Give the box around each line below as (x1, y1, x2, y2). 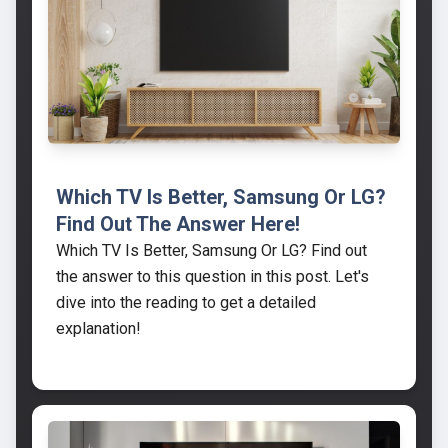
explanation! (56, 319, 141, 339)
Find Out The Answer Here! (56, 212, 300, 237)
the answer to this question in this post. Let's (56, 267, 369, 287)
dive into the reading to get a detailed (56, 293, 316, 313)
